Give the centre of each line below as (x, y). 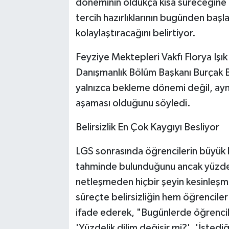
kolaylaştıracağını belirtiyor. (135, 33)
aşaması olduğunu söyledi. (133, 103)
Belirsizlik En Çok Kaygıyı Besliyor (147, 127)
